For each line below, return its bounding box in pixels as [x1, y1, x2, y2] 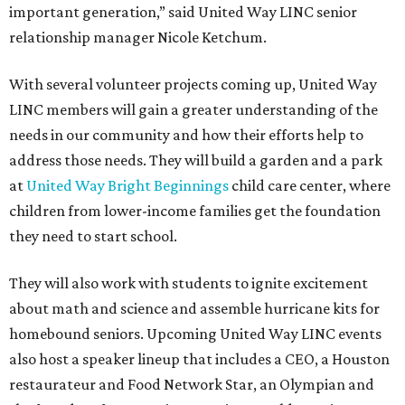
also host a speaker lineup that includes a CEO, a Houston [9, 350, 390, 369]
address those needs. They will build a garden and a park [9, 151, 382, 170]
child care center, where [229, 176, 391, 195]
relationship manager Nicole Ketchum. [9, 28, 267, 47]
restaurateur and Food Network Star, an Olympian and [9, 375, 374, 394]
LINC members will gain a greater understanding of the [9, 100, 378, 119]
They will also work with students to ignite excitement [9, 274, 368, 293]
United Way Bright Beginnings [26, 176, 229, 195]
